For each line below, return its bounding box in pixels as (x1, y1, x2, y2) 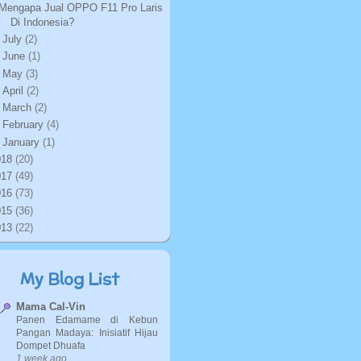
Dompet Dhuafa (16, 340, 85, 351)
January (2, 135, 43, 148)
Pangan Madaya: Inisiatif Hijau (16, 327, 158, 338)
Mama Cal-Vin (16, 301, 85, 313)
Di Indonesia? (10, 15, 75, 28)
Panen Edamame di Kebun (16, 314, 158, 326)
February (2, 118, 47, 131)
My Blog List (19, 268, 119, 290)
